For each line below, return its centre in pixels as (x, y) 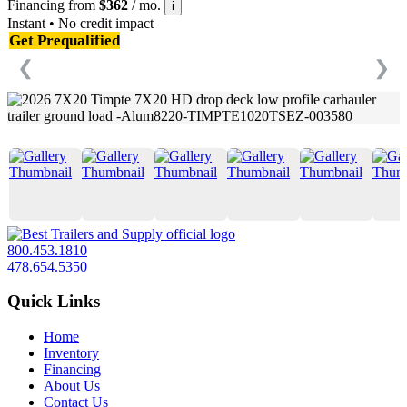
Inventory (71, 353)
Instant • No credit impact (80, 23)
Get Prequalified (65, 40)
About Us (72, 386)
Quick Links (54, 302)
